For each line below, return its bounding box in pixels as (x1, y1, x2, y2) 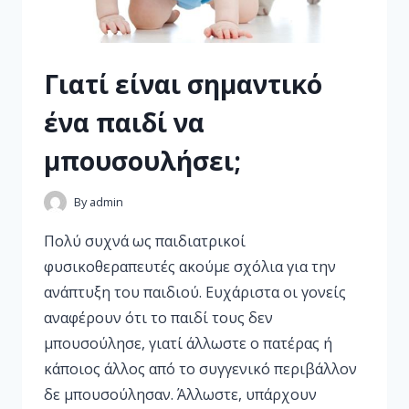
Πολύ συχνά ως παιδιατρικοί (44, 231, 246, 252)
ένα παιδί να (44, 104, 204, 140)
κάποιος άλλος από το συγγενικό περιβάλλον (44, 359, 357, 380)
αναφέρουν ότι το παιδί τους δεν (44, 308, 273, 329)
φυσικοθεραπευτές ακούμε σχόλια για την (44, 257, 336, 278)
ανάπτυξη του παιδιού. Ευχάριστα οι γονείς (44, 282, 346, 303)
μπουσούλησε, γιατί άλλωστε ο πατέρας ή (44, 333, 332, 354)
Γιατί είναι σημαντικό (44, 66, 322, 101)
